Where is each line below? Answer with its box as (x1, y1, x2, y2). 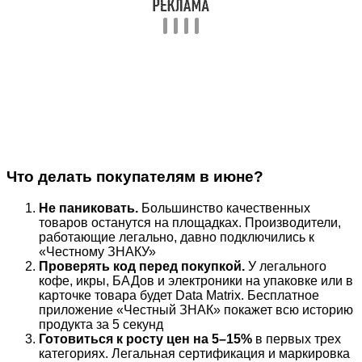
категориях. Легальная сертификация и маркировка (39, 346, 350, 360)
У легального (245, 259, 326, 273)
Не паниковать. (39, 200, 138, 215)
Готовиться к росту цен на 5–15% (39, 331, 252, 346)
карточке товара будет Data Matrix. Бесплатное (39, 288, 319, 302)
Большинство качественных (138, 200, 310, 215)
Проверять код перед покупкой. (39, 259, 245, 273)
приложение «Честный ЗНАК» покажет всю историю (39, 302, 353, 317)
